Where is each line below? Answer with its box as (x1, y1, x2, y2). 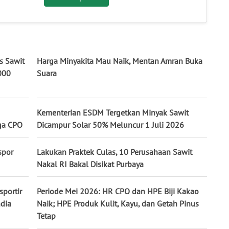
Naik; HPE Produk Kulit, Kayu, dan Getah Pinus (37, 198, 199, 209)
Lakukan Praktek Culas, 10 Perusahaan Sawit (37, 146, 192, 157)
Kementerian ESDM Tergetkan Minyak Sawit (37, 107, 189, 118)
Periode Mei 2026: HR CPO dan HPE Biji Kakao (37, 186, 199, 196)
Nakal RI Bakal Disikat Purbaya (37, 158, 144, 169)
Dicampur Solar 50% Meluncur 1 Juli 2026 (37, 119, 184, 130)
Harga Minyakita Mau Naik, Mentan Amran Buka (37, 55, 202, 66)
